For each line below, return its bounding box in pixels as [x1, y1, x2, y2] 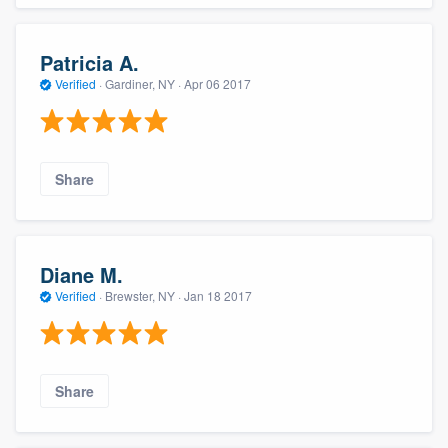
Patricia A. [40, 48, 139, 78]
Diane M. [40, 260, 123, 290]
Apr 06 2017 [184, 75, 251, 93]
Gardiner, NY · [102, 75, 184, 93]
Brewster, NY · [102, 287, 184, 305]
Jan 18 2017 [184, 287, 252, 305]
